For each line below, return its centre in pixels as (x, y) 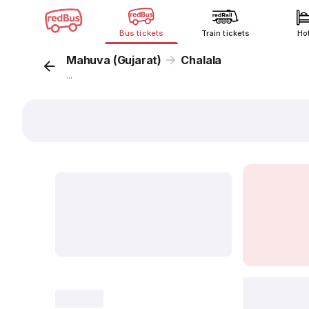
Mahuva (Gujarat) (114, 60)
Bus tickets (141, 33)
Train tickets (226, 33)
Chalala (201, 60)
